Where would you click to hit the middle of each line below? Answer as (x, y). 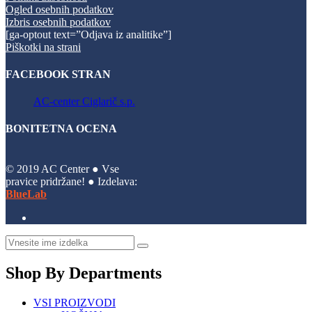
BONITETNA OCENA (61, 129)
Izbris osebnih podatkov (58, 22)
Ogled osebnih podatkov (60, 9)
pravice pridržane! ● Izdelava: (71, 181)
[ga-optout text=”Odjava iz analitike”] (88, 34)
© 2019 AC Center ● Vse (62, 169)
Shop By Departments (84, 273)
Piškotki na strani (43, 47)
